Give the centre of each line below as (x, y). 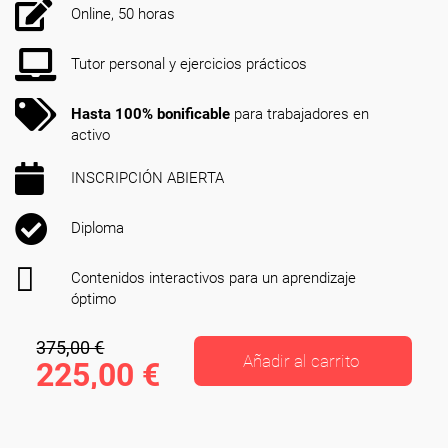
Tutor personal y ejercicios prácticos (189, 64)
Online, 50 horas (123, 14)
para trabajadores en (299, 114)
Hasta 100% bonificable (150, 114)
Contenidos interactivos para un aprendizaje (213, 278)
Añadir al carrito (300, 361)
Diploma (97, 228)
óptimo (93, 299)
